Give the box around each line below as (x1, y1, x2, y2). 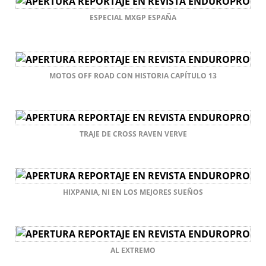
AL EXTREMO (110, 245, 156, 255)
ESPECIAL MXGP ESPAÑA (90, 12, 176, 23)
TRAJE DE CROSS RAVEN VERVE (79, 128, 187, 139)
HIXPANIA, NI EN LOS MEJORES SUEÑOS (63, 186, 203, 197)
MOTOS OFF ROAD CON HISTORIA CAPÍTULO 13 (49, 70, 217, 81)
